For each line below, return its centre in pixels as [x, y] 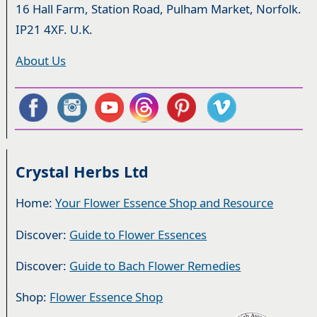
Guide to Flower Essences [138, 234]
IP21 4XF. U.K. [54, 30]
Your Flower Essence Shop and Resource [165, 203]
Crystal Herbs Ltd [82, 172]
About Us [41, 61]
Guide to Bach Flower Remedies [155, 265]
